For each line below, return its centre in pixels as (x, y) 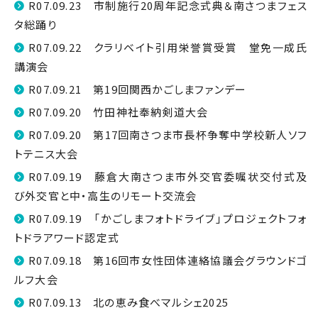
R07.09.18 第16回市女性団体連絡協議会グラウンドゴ (168, 260)
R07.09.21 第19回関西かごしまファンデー (138, 89)
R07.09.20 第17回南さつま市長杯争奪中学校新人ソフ (168, 135)
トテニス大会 (46, 154)
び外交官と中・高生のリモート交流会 (106, 196)
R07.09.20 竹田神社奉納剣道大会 (119, 112)
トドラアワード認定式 (67, 237)
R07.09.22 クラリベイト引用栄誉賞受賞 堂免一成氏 (168, 47)
